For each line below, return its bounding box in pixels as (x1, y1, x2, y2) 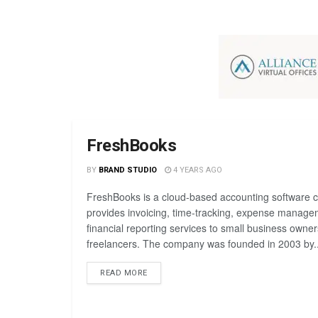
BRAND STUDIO (98, 165, 157, 175)
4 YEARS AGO (170, 165, 222, 175)
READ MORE (100, 268, 148, 278)
